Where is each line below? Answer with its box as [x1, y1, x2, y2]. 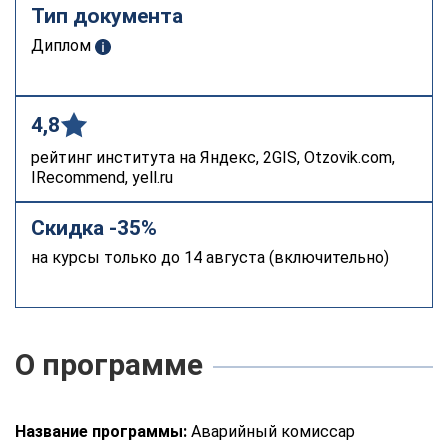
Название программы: [15, 422, 187, 442]
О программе [15, 347, 203, 383]
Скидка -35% [31, 216, 157, 241]
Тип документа [31, 4, 183, 29]
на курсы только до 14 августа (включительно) [31, 248, 389, 268]
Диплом [31, 36, 95, 56]
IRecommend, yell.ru [31, 168, 173, 188]
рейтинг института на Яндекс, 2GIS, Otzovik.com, [31, 148, 395, 168]
